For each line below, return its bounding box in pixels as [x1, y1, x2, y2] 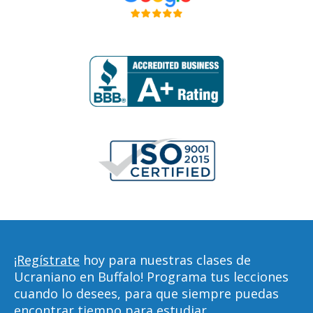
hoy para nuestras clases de [80, 252, 251, 268]
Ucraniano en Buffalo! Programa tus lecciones [14, 268, 289, 285]
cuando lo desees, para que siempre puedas [14, 285, 279, 302]
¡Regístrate [14, 252, 80, 268]
